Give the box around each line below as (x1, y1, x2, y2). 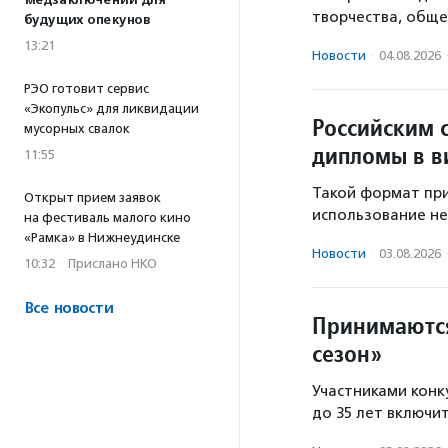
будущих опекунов (24, 12, 150, 28)
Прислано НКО (68, 256, 157, 271)
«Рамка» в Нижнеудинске (24, 230, 180, 245)
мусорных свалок (24, 121, 130, 136)
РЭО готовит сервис (24, 81, 149, 96)
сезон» (312, 338, 400, 370)
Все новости (24, 299, 113, 318)
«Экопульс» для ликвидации (24, 101, 199, 116)
